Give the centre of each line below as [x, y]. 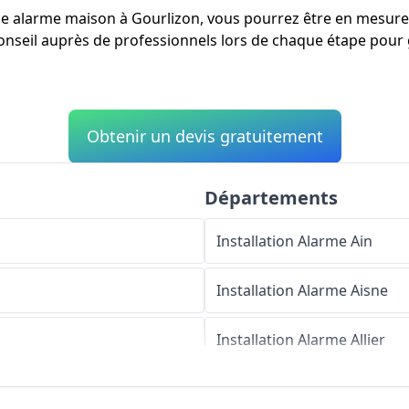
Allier [368, 340]
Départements [271, 198]
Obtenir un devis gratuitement [204, 136]
